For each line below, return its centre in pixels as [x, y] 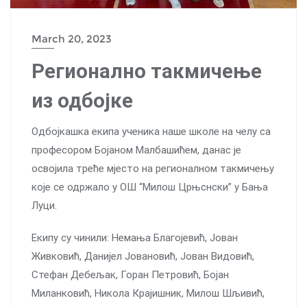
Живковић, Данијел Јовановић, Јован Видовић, [143, 256]
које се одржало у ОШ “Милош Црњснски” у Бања [150, 187]
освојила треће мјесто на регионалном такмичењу [153, 168]
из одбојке [82, 100]
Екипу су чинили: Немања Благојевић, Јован [135, 237]
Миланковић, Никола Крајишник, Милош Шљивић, [148, 293]
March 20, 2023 [72, 38]
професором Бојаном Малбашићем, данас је [136, 150]
